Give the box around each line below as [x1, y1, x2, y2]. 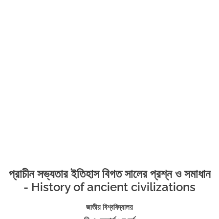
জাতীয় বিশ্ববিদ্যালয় [86, 203, 133, 212]
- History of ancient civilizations [23, 180, 196, 195]
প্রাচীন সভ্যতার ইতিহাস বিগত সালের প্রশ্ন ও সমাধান [8, 167, 211, 181]
